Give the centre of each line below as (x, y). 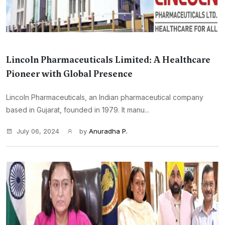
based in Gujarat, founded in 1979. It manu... (78, 110)
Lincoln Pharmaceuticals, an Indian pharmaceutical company (105, 97)
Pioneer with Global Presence (69, 74)
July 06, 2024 (38, 131)
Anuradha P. (108, 131)
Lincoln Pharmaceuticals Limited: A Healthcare (108, 60)
